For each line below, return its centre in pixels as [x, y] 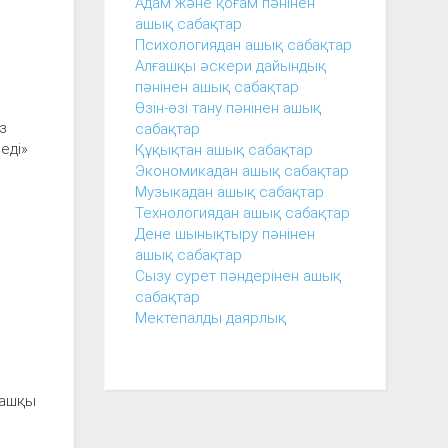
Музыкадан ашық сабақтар [229, 191]
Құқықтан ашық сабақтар [223, 149]
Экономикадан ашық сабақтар [241, 170]
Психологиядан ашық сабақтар [243, 44]
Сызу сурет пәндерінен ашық [237, 275]
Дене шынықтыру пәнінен [224, 233]
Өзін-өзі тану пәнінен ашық [227, 107]
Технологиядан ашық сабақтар [242, 212]
